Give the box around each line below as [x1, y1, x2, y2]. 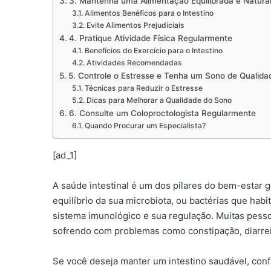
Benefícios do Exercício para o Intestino [84, 46, 223, 56]
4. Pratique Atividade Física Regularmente [68, 33, 232, 44]
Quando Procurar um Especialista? [84, 121, 206, 131]
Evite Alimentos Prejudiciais [86, 21, 184, 30]
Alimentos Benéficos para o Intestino [84, 8, 214, 18]
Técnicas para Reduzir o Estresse [84, 83, 203, 93]
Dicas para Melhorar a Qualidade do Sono [86, 96, 232, 105]
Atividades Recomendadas [86, 58, 182, 68]
